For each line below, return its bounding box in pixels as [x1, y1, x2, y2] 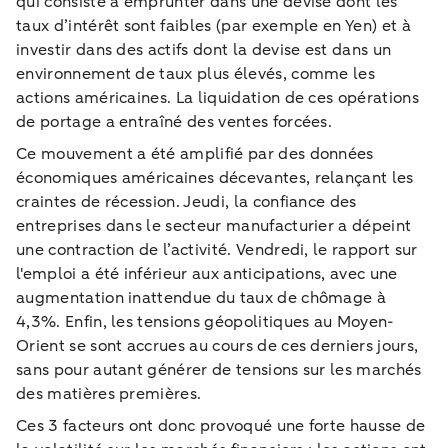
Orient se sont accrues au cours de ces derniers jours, [16, 334, 419, 357]
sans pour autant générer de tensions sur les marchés [16, 358, 422, 381]
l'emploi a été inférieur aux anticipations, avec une [16, 262, 398, 285]
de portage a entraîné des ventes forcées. [16, 110, 333, 133]
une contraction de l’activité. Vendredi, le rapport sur [16, 238, 418, 261]
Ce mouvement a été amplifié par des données [16, 142, 374, 165]
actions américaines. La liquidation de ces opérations [16, 86, 419, 109]
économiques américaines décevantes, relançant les [16, 166, 414, 189]
